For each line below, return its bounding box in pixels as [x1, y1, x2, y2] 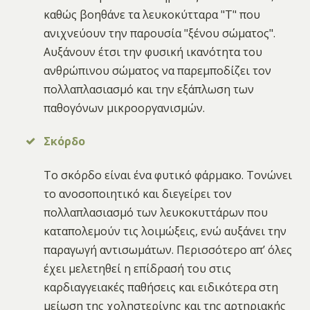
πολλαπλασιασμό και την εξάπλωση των [44, 81, 255, 97]
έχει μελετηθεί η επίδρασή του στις [44, 260, 232, 276]
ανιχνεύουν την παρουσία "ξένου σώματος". [44, 25, 276, 41]
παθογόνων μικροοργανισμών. [44, 100, 206, 116]
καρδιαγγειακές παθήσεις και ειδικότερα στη [44, 279, 279, 295]
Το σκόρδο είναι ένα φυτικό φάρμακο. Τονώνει [44, 167, 293, 183]
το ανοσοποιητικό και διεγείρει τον [44, 185, 232, 201]
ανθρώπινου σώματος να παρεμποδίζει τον [44, 62, 272, 78]
